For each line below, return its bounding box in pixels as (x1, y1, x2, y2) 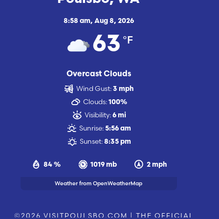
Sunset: (79, 136, 103, 146)
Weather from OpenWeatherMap (55, 180, 143, 187)
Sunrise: (79, 123, 104, 132)
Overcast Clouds (66, 70, 131, 78)
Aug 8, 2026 (94, 17, 134, 25)
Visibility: (84, 110, 111, 119)
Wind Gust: (76, 84, 112, 93)
